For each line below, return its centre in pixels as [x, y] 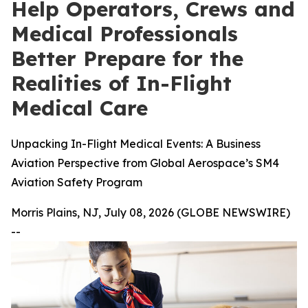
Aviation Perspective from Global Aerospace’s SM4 [145, 163]
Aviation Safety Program [77, 182]
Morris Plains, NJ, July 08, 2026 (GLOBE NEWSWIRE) [151, 212]
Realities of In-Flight [121, 83]
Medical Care [79, 108]
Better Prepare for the [127, 58]
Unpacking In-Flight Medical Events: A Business [136, 144]
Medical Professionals [124, 34]
